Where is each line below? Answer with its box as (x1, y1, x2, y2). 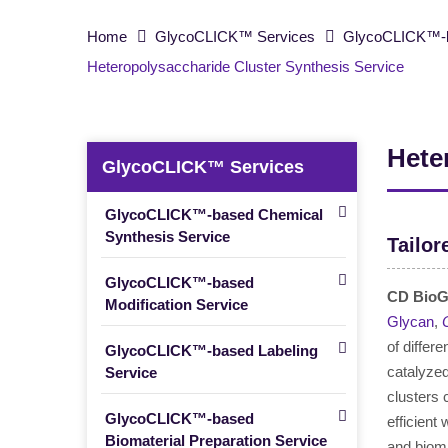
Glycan (387, 313, 434, 330)
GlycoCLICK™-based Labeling (105, 342, 318, 359)
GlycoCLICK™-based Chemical (105, 206, 323, 223)
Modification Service (105, 296, 248, 313)
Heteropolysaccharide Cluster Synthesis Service (87, 58, 404, 75)
